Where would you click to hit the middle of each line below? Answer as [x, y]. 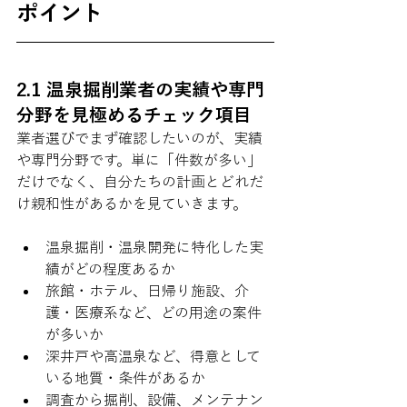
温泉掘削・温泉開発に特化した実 [154, 247]
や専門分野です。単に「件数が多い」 [139, 160]
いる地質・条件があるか [125, 378]
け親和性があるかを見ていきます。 [132, 203]
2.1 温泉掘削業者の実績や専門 [140, 89]
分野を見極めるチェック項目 [134, 114]
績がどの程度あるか [110, 269]
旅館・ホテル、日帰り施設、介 [147, 291]
